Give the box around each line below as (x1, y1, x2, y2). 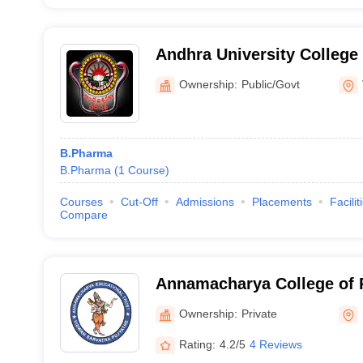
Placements (251, 195, 312, 208)
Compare (59, 208, 108, 221)
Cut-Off (120, 195, 158, 208)
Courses (59, 195, 103, 208)
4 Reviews (249, 337, 302, 351)
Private (241, 306, 277, 320)
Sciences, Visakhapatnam (155, 66, 353, 84)
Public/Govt (241, 77, 300, 91)
